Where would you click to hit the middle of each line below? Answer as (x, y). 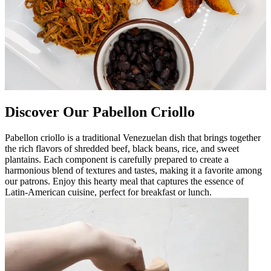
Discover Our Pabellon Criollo (100, 112)
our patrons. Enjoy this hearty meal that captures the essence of (124, 181)
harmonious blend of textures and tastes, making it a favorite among (133, 171)
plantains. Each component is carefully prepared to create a (117, 160)
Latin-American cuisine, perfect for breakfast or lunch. (108, 192)
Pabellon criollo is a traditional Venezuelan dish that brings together (133, 138)
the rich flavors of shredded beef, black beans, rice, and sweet (122, 149)
